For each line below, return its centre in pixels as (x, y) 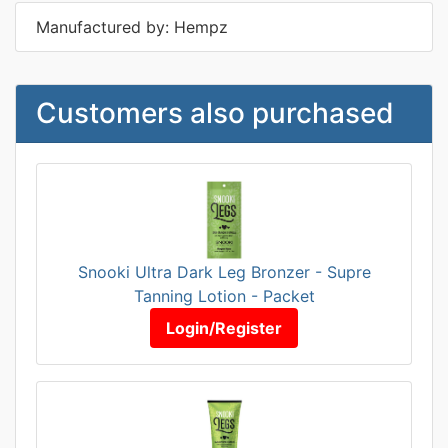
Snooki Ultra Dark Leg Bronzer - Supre (224, 271)
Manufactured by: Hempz (132, 26)
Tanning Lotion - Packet (224, 295)
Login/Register (224, 327)
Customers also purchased (215, 112)
